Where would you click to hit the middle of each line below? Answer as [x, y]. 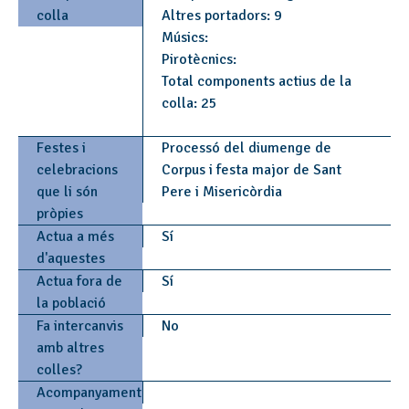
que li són [67, 192]
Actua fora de [79, 281]
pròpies [60, 214]
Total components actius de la [256, 81]
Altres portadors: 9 [221, 16]
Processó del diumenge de [246, 148]
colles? [59, 370]
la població [71, 303]
